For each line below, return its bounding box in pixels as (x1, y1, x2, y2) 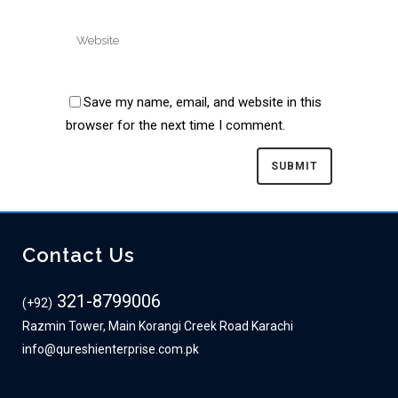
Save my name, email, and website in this (84, 93, 322, 110)
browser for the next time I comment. (66, 116, 285, 133)
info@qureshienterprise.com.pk (22, 342, 199, 357)
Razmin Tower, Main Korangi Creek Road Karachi (22, 319, 293, 334)
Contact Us (22, 243, 135, 267)
